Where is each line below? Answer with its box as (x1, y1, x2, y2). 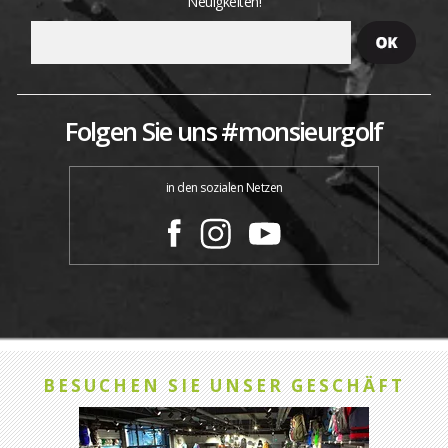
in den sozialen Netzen (165, 178, 283, 196)
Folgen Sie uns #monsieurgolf (65, 112, 383, 149)
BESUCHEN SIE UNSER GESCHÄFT (43, 373, 405, 397)
